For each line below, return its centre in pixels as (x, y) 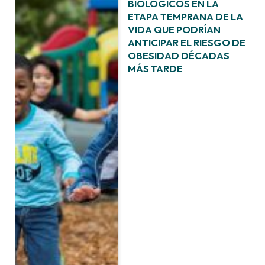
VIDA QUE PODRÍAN (174, 29)
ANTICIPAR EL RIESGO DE (187, 42)
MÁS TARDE (156, 68)
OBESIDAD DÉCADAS (179, 55)
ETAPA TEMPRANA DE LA (186, 16)
